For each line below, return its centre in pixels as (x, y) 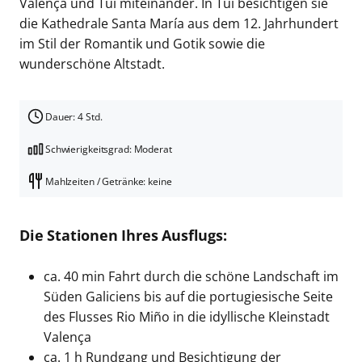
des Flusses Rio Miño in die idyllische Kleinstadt (186, 317)
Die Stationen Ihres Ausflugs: (123, 236)
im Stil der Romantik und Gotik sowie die (142, 44)
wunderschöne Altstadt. (92, 64)
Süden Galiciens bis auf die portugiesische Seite (188, 297)
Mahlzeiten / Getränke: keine (108, 181)
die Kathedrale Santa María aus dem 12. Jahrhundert (179, 24)
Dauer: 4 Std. (74, 116)
